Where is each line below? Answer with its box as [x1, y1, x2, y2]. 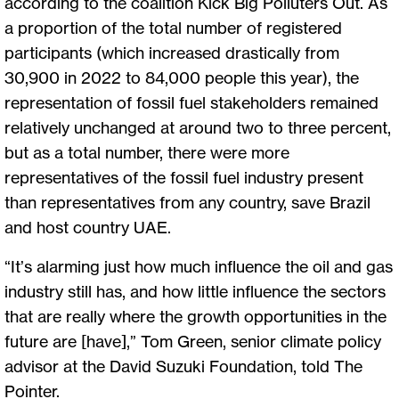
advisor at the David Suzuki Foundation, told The [4, 355, 362, 376]
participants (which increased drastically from [4, 42, 339, 62]
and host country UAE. [4, 216, 175, 237]
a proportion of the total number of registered [4, 17, 342, 37]
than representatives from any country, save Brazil [4, 191, 370, 212]
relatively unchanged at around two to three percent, [4, 117, 391, 137]
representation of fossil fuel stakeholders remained [4, 92, 379, 112]
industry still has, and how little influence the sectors [4, 281, 386, 301]
